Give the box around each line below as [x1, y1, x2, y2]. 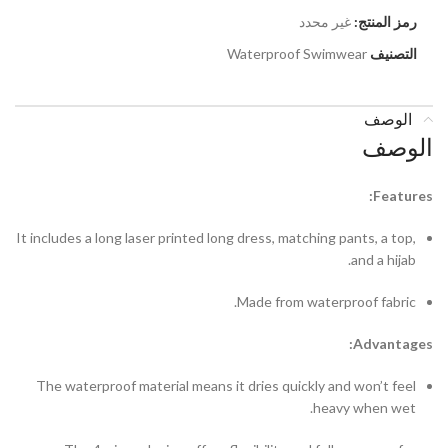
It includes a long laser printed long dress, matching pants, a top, [16, 228, 416, 246]
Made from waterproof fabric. [237, 292, 416, 310]
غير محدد [298, 12, 351, 30]
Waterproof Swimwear [226, 44, 367, 62]
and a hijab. [351, 250, 416, 268]
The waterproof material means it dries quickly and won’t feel [36, 376, 416, 394]
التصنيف [369, 44, 417, 62]
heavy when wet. [313, 398, 416, 416]
